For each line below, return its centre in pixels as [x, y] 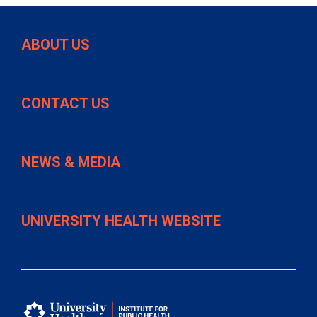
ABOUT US [56, 45]
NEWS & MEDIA [71, 162]
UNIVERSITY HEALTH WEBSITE [121, 221]
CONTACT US [65, 104]
